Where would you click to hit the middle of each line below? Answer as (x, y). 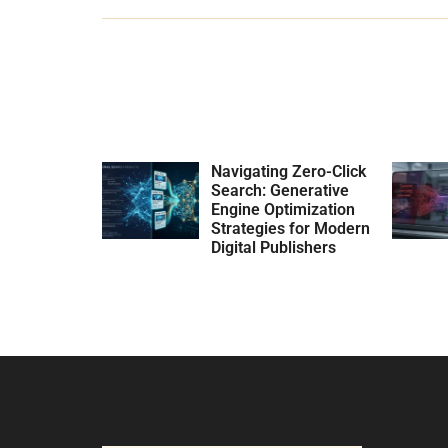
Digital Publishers (274, 247)
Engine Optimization (283, 209)
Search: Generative (280, 190)
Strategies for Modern (291, 228)
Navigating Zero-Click (289, 171)
